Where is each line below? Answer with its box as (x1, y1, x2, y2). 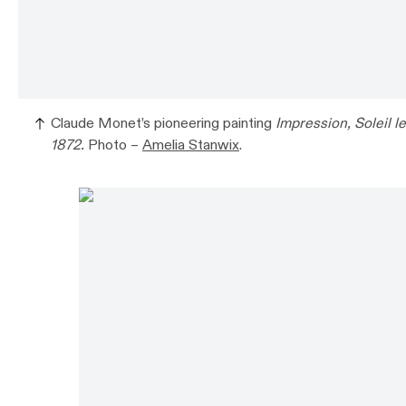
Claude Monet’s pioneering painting (51, 114, 275, 134)
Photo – (88, 136, 142, 156)
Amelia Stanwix (142, 136, 239, 156)
